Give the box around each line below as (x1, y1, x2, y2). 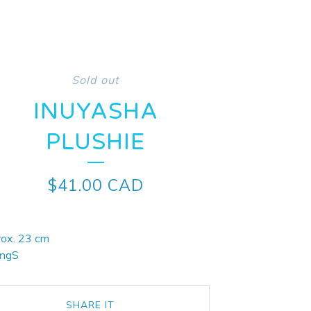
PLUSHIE (46, 129, 146, 155)
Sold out (72, 73, 120, 87)
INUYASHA (33, 99, 158, 125)
